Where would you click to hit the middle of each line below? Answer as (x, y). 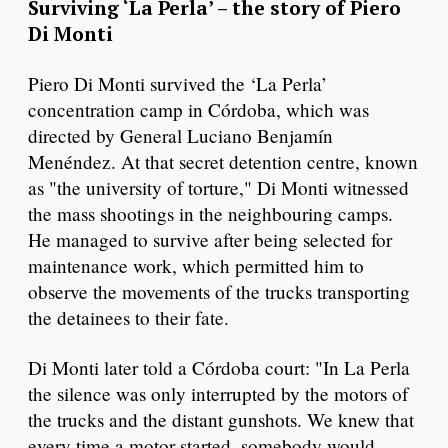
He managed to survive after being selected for (210, 239)
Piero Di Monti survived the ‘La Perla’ (177, 83)
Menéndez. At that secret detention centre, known (223, 161)
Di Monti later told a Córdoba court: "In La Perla (219, 367)
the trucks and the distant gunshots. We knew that (221, 419)
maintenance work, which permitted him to (196, 265)
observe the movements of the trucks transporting (219, 291)
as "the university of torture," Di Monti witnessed (218, 187)
